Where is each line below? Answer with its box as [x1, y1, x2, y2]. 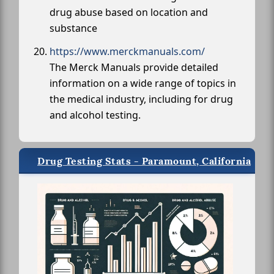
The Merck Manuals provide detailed [50, 60, 218, 74]
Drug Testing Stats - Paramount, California [37, 154, 251, 168]
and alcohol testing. [50, 108, 141, 122]
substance [50, 21, 97, 35]
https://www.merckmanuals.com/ [50, 44, 205, 58]
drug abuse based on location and [50, 5, 208, 19]
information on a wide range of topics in [50, 76, 236, 90]
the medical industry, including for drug [50, 92, 233, 106]
